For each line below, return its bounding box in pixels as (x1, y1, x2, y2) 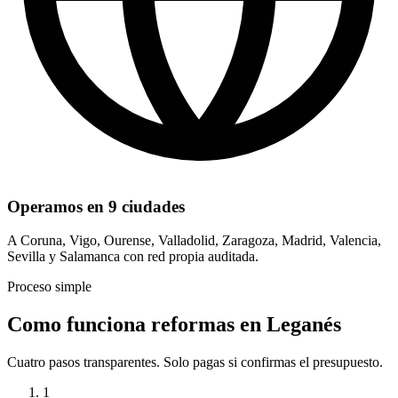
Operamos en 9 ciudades (7, 196, 185, 216)
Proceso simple (7, 279, 92, 295)
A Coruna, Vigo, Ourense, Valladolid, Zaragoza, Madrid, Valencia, (7, 233, 381, 249)
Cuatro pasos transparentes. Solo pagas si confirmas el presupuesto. (7, 354, 383, 370)
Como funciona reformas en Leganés (7, 313, 341, 337)
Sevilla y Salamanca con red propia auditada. (7, 249, 259, 265)
